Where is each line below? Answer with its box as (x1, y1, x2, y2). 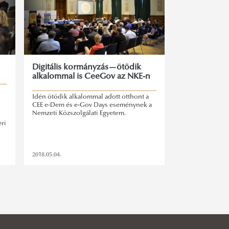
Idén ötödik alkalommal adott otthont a (32, 94, 149, 101)
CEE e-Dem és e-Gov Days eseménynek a (32, 102, 152, 109)
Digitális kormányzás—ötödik (32, 63, 142, 72)
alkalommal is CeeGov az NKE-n (32, 72, 151, 81)
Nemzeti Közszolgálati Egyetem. (32, 110, 126, 117)
